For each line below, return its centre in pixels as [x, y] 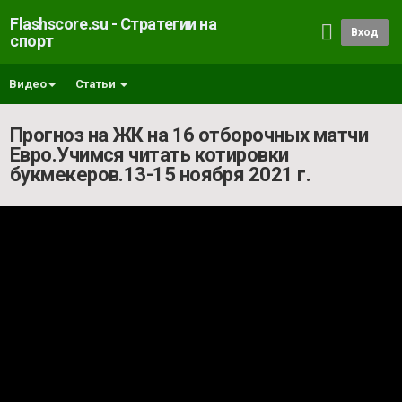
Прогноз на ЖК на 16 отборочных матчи [189, 135]
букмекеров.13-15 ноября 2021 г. [160, 175]
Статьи [97, 84]
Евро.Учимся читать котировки [149, 155]
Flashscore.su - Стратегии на [114, 24]
